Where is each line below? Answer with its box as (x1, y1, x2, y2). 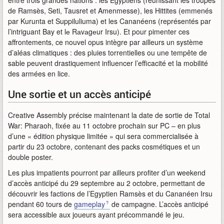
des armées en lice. (8, 68, 70, 78)
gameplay (74, 199, 105, 209)
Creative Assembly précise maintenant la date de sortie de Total (8, 110, 210, 120)
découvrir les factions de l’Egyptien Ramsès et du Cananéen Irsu (8, 188, 212, 198)
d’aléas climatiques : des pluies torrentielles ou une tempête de (8, 47, 207, 57)
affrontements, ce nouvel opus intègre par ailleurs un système (8, 37, 203, 47)
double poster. (8, 152, 53, 162)
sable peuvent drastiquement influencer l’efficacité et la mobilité (8, 58, 208, 68)
